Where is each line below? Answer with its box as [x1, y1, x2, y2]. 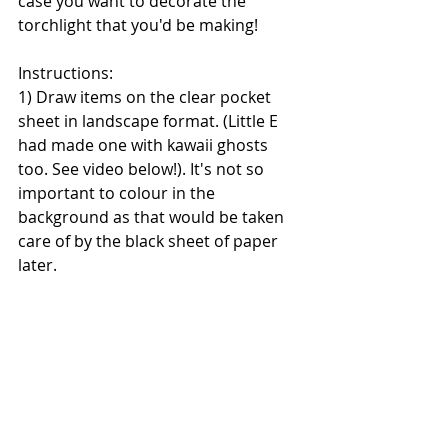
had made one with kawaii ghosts [18, 134, 272, 156]
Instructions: [18, 62, 113, 84]
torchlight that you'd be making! [18, 14, 258, 36]
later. [18, 254, 57, 276]
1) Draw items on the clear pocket [18, 86, 275, 108]
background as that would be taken [18, 206, 288, 228]
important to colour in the [18, 182, 219, 204]
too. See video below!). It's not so [18, 158, 268, 180]
